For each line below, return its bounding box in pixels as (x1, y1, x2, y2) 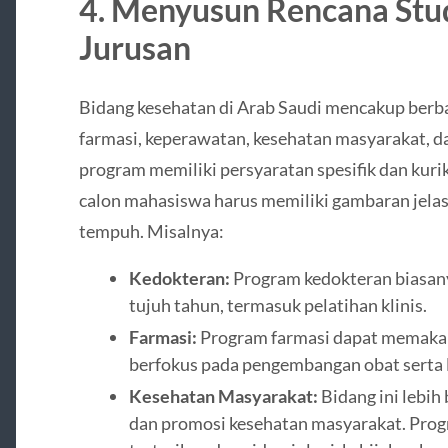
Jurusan (78, 27, 191, 67)
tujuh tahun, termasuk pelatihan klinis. (128, 294, 427, 317)
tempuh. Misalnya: (78, 219, 224, 242)
